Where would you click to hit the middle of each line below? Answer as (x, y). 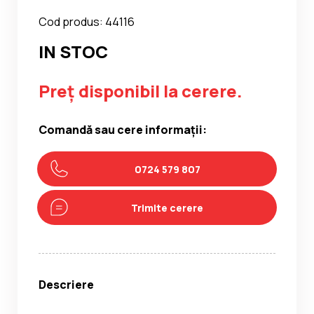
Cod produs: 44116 (87, 22)
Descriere (66, 285)
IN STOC (73, 52)
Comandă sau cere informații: (123, 130)
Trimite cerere (167, 207)
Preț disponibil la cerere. (141, 91)
